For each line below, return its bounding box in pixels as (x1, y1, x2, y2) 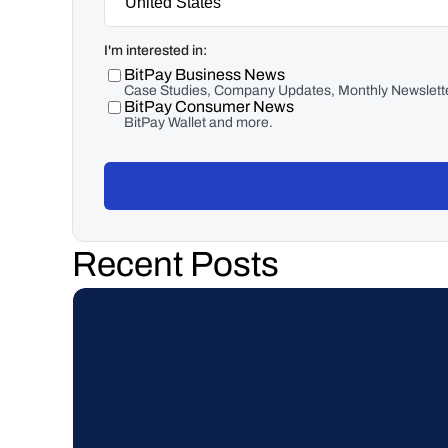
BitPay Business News (124, 66, 285, 83)
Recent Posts (72, 245, 279, 283)
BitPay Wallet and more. (124, 115, 273, 130)
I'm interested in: (104, 43, 207, 58)
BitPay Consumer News (124, 98, 294, 115)
